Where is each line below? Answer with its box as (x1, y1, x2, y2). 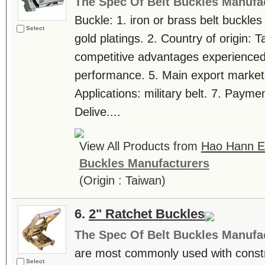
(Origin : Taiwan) (79, 174, 166, 187)
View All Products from (79, 140, 201, 153)
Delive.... (74, 105, 121, 118)
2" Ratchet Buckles (88, 206, 205, 221)
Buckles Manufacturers (79, 157, 209, 170)
